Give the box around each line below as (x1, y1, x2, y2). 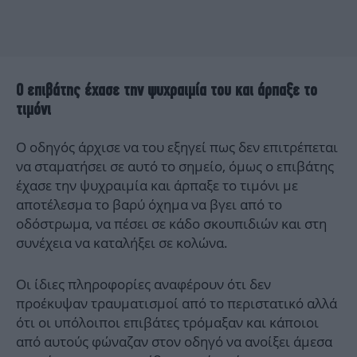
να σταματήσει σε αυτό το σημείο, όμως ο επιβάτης (16, 157, 334, 176)
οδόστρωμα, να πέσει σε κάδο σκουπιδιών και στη (16, 214, 327, 233)
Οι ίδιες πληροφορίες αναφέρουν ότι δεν (16, 275, 271, 294)
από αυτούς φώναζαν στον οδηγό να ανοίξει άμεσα (16, 332, 332, 351)
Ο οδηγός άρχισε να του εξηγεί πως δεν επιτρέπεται (16, 138, 338, 157)
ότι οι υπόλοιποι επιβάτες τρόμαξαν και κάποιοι (16, 313, 319, 332)
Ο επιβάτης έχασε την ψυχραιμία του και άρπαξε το (16, 80, 317, 100)
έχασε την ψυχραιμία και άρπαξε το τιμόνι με (16, 176, 298, 195)
